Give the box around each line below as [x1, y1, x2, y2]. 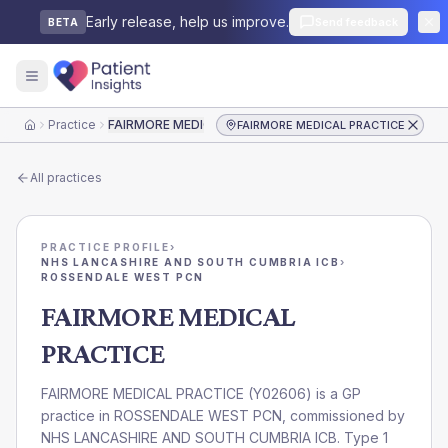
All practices [30, 170, 102, 185]
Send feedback [315, 15, 398, 29]
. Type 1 [337, 429, 388, 446]
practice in [41, 407, 114, 424]
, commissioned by [282, 407, 405, 424]
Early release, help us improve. [86, 13, 289, 30]
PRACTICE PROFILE [41, 241, 170, 253]
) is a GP [306, 385, 361, 402]
